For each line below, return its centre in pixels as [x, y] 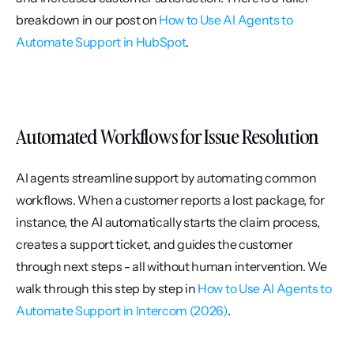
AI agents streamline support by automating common [166, 177]
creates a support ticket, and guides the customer [154, 244]
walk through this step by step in [107, 288]
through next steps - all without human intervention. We [171, 266]
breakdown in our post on [87, 19]
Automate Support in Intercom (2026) [122, 310]
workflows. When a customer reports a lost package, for [170, 200]
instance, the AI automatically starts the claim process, [168, 222]
